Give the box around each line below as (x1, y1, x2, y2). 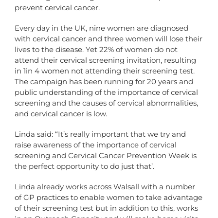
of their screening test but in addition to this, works (15, 203, 198, 213)
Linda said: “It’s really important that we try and (15, 129, 186, 139)
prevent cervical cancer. (15, 2, 100, 12)
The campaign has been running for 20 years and (15, 76, 193, 86)
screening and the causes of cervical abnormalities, (15, 98, 198, 108)
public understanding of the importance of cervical (15, 87, 198, 97)
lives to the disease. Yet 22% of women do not (15, 44, 178, 54)
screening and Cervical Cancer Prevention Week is (15, 150, 197, 160)
